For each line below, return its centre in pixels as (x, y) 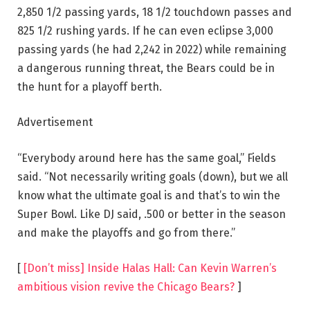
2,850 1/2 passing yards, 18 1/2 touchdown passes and (155, 12)
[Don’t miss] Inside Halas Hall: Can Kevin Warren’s (150, 268)
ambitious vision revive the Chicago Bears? (126, 287)
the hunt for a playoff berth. (90, 86)
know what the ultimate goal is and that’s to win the (149, 195)
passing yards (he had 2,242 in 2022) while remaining (152, 49)
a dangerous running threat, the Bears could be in (146, 68)
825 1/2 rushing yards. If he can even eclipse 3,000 (145, 30)
